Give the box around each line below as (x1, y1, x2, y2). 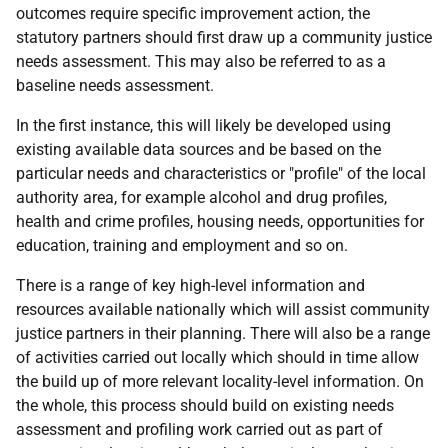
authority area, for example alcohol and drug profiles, (16, 188, 387, 207)
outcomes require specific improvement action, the (16, 4, 370, 23)
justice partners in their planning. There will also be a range (16, 324, 430, 343)
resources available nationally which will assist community (16, 300, 430, 319)
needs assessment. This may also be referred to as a (16, 52, 386, 71)
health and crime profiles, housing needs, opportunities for (16, 212, 424, 231)
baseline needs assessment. (16, 76, 214, 95)
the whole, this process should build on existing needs (16, 396, 394, 415)
